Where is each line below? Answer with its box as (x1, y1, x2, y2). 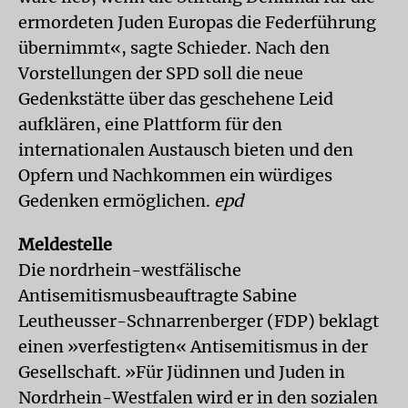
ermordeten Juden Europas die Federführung (18, 11, 376, 33)
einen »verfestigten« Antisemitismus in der (18, 335, 368, 357)
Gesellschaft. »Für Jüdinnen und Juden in (18, 361, 345, 382)
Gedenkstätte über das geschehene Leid (18, 87, 333, 109)
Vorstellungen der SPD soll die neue (18, 62, 303, 84)
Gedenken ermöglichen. (18, 189, 214, 211)
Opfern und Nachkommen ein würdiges (18, 164, 332, 186)
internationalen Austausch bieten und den (18, 138, 353, 160)
